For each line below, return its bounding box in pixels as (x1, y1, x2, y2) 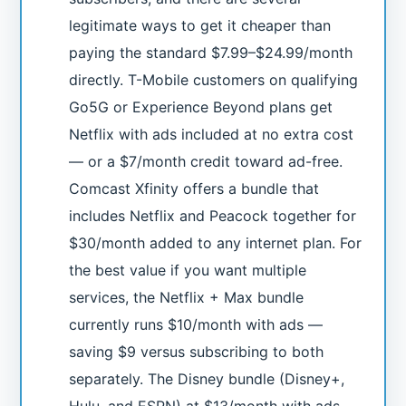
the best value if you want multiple (69, 261, 307, 280)
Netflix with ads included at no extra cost (69, 125, 354, 144)
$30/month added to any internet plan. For (69, 234, 362, 253)
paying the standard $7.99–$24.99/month (69, 43, 353, 63)
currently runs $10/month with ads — (69, 315, 324, 334)
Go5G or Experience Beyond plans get (69, 98, 333, 117)
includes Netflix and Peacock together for (69, 207, 357, 226)
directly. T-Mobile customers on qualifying (69, 71, 359, 90)
